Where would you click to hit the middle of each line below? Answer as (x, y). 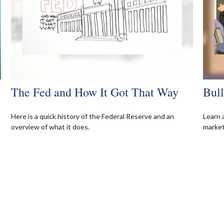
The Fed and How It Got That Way (95, 92)
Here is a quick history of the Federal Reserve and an (93, 116)
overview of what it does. (50, 127)
